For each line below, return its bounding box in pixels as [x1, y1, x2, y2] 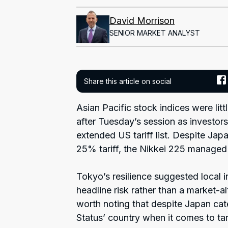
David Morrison [109, 15, 175, 26]
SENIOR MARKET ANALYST [109, 28, 200, 37]
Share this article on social [84, 76, 172, 85]
